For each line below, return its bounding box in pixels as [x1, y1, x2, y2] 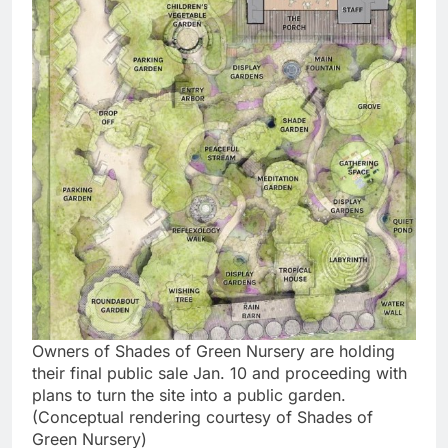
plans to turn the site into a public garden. [32, 384, 346, 405]
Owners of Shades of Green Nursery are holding [32, 340, 395, 361]
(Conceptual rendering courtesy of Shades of [32, 406, 373, 427]
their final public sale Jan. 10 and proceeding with [32, 362, 407, 383]
